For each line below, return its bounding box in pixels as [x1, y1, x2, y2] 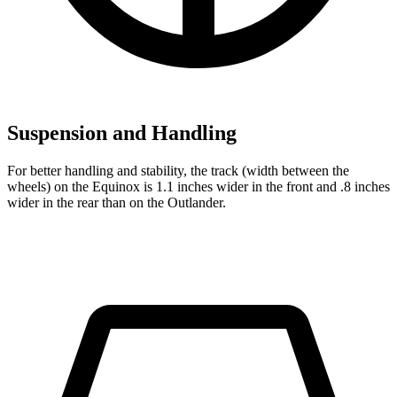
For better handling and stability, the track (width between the [7, 162, 349, 178]
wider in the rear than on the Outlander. [7, 194, 226, 210]
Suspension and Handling [7, 121, 237, 144]
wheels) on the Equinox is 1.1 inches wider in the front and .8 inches [7, 178, 390, 194]
